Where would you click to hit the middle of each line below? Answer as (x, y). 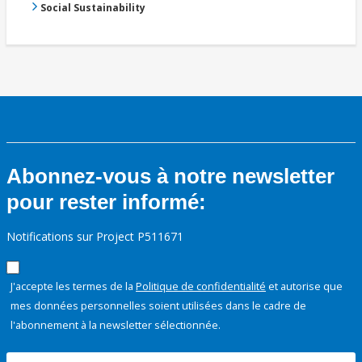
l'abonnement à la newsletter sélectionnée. (116, 325)
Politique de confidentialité (201, 286)
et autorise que (304, 286)
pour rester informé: (106, 202)
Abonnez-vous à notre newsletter (170, 177)
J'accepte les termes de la (73, 286)
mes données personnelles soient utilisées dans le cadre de (158, 306)
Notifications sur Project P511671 (95, 237)
